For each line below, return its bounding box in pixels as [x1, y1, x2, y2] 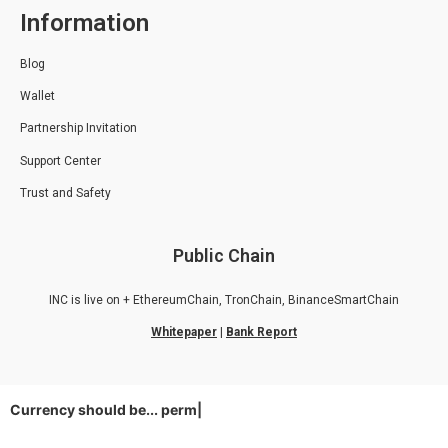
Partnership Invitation [20, 121, 137, 136]
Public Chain [173, 244, 275, 266]
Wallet [20, 88, 55, 103]
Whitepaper [151, 324, 217, 339]
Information [20, 8, 149, 37]
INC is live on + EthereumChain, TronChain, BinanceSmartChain [49, 292, 399, 307]
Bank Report [226, 324, 297, 339]
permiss [161, 400, 217, 418]
